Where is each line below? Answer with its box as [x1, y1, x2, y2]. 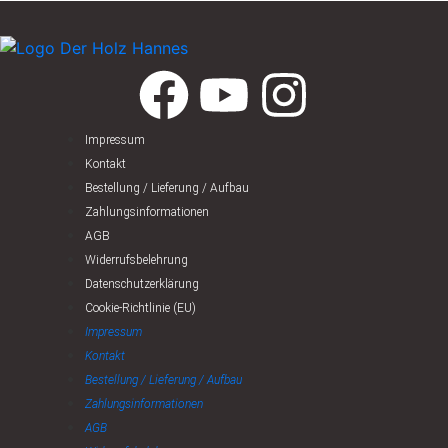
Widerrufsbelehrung [84, 252, 188, 267]
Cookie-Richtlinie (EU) [84, 300, 196, 315]
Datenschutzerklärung [84, 276, 199, 291]
